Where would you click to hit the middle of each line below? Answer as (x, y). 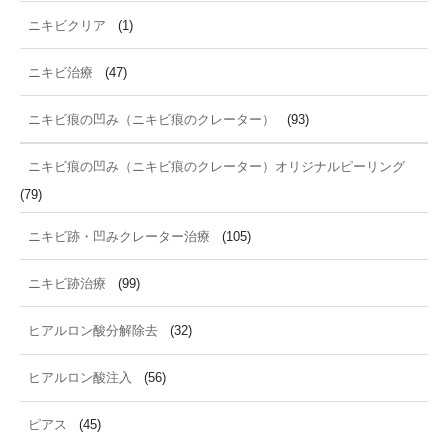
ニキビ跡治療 (67, 283)
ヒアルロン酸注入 (80, 378)
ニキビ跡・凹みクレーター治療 (119, 236)
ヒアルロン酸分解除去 (93, 330)
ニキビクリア (67, 25)
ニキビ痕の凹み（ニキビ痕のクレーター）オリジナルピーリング (216, 166)
